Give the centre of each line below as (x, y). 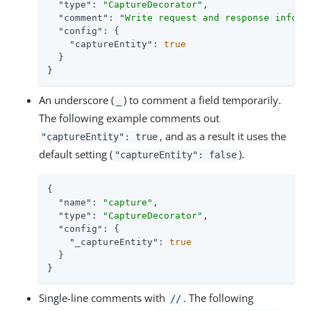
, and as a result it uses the (223, 136)
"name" (75, 203)
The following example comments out (129, 118)
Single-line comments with (103, 298)
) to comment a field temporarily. (202, 100)
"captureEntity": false (176, 155)
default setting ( (76, 154)
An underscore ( (76, 100)
